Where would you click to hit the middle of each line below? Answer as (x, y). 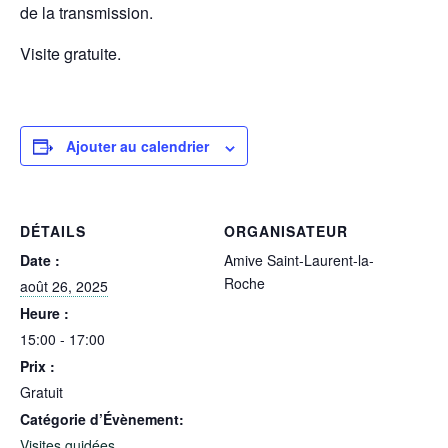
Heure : (44, 313)
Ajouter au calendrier (137, 146)
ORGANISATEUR (286, 231)
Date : (40, 260)
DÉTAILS (53, 231)
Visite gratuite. (70, 54)
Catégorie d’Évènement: (102, 419)
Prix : (37, 366)
